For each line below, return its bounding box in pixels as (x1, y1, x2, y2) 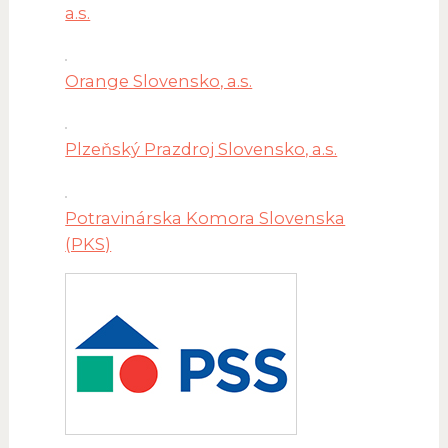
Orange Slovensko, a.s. (65, 70, 253, 91)
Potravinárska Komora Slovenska (65, 207, 346, 228)
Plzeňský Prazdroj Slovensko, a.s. (65, 139, 338, 160)
